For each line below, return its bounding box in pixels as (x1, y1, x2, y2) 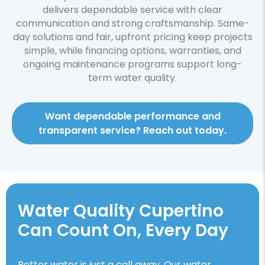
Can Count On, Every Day (18, 218, 228, 242)
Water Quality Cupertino (18, 199, 224, 222)
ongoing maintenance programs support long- (23, 57, 242, 72)
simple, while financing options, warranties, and (24, 44, 241, 58)
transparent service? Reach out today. (38, 124, 227, 138)
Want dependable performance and (44, 109, 221, 124)
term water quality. (88, 71, 177, 85)
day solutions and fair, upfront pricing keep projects (12, 30, 253, 44)
